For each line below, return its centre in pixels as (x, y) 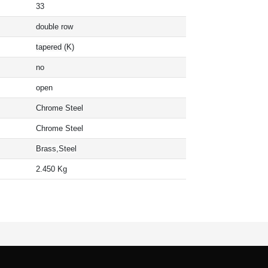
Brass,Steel (56, 148)
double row (54, 26)
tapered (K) (55, 47)
